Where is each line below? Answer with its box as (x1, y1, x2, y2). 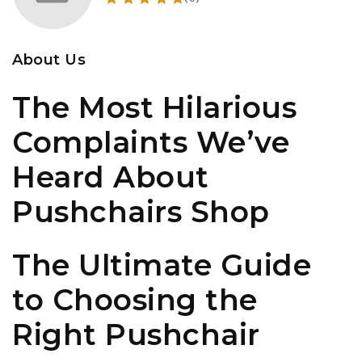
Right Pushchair (12, 317, 260, 352)
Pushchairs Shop (12, 194, 270, 229)
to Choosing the (12, 282, 258, 318)
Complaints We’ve (12, 124, 289, 160)
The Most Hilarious (12, 90, 297, 125)
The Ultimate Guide (12, 247, 311, 283)
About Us (12, 51, 86, 69)
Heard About (12, 159, 209, 195)
